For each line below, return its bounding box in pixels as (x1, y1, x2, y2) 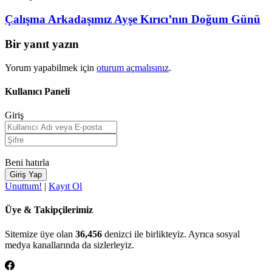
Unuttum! (5, 181, 42, 192)
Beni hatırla (5, 157, 49, 168)
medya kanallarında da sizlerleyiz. (5, 239, 134, 250)
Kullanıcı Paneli (5, 86, 70, 97)
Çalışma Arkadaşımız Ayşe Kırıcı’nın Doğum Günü (5, 13, 260, 26)
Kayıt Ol (49, 181, 82, 192)
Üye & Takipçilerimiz (5, 205, 93, 216)
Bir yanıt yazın (5, 37, 79, 50)
